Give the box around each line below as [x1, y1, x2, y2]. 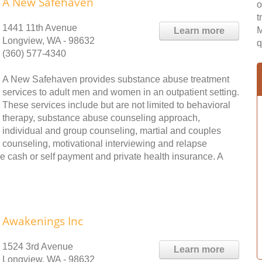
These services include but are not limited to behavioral [2, 100, 230, 110]
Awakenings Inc [2, 213, 83, 229]
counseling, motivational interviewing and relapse [2, 139, 207, 149]
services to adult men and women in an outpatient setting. [2, 87, 239, 97]
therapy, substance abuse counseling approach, [2, 113, 200, 123]
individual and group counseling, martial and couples [2, 126, 221, 136]
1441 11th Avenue [2, 23, 77, 33]
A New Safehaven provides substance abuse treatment [2, 74, 229, 84]
